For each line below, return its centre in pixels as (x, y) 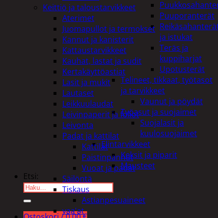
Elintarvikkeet (126, 144)
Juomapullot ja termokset (109, 28)
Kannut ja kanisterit (98, 39)
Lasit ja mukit (86, 82)
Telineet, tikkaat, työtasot (167, 80)
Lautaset (78, 93)
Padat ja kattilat (91, 136)
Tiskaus (76, 189)
